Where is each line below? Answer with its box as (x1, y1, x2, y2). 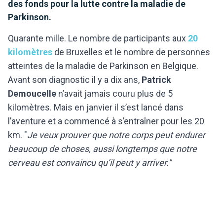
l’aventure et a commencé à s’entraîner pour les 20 (8, 115, 204, 126)
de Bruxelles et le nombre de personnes (52, 46, 210, 57)
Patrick (142, 74, 171, 85)
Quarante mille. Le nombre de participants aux (8, 33, 188, 43)
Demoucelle (8, 88, 58, 99)
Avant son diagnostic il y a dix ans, (8, 74, 142, 85)
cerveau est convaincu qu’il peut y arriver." (8, 157, 171, 168)
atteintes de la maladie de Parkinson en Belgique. (8, 60, 198, 71)
